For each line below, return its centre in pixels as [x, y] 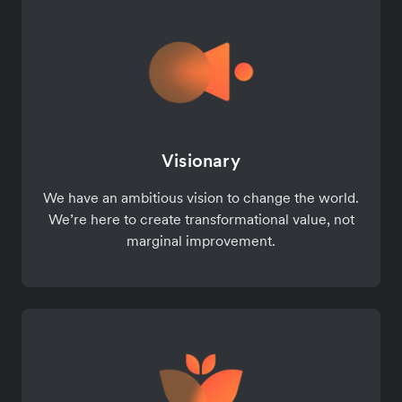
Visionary [201, 160]
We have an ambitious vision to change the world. [201, 197]
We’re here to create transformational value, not [201, 218]
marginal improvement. [201, 240]
